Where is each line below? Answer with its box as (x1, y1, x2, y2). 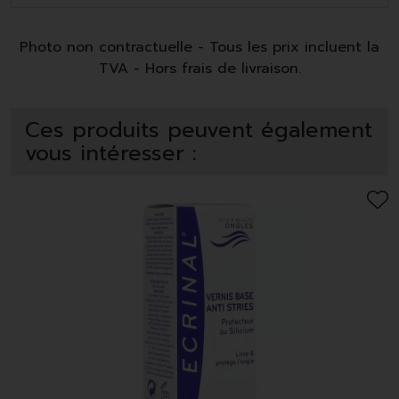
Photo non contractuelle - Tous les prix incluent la (20, 37, 379, 59)
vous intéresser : (25, 137, 197, 170)
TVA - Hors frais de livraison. (98, 58, 301, 80)
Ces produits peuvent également (25, 114, 372, 147)
